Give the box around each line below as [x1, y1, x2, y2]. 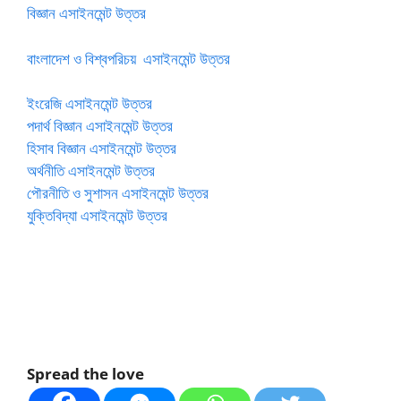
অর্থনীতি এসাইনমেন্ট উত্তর [27, 160, 155, 181]
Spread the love [27, 363, 144, 384]
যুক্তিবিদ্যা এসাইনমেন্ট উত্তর [27, 205, 167, 226]
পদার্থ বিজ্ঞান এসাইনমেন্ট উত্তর [27, 115, 173, 136]
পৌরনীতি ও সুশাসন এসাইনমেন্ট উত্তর [27, 183, 209, 203]
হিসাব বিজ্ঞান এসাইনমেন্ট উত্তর [27, 138, 176, 158]
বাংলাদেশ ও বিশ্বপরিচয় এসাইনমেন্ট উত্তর [27, 47, 230, 69]
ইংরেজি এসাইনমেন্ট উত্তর [27, 93, 152, 114]
